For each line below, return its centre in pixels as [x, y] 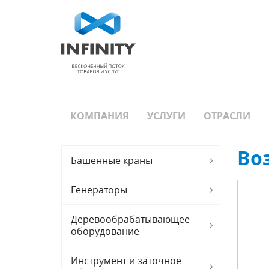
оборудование [105, 231]
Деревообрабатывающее [130, 219]
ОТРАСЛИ [227, 116]
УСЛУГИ [166, 116]
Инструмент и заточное [126, 261]
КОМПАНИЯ [100, 116]
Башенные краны [112, 160]
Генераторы [99, 190]
